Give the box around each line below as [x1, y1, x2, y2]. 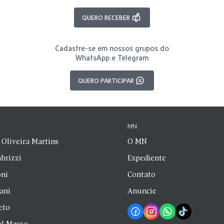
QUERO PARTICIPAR [78, 76, 134, 84]
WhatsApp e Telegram [75, 53, 148, 62]
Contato [127, 171, 155, 179]
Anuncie [127, 187, 156, 195]
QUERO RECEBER [82, 13, 130, 21]
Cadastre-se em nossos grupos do [55, 44, 169, 52]
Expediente [127, 154, 166, 162]
